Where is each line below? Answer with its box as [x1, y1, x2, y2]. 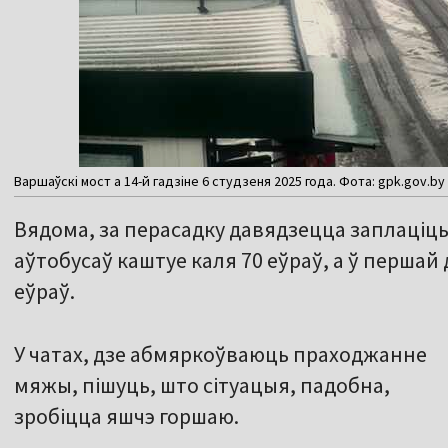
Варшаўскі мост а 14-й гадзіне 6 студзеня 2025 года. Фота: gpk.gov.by [14, 172, 445, 191]
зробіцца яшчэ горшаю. [14, 402, 239, 431]
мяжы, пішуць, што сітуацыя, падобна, [14, 371, 390, 400]
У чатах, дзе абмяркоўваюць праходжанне [14, 340, 427, 369]
